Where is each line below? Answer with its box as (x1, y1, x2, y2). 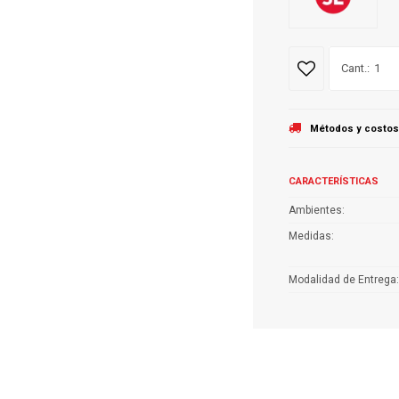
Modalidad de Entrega (289, 273, 396, 286)
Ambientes (289, 203, 342, 216)
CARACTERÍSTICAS (289, 175, 379, 187)
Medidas (289, 229, 331, 242)
